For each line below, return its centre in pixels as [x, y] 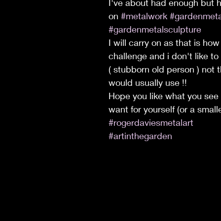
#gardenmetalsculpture [155, 29]
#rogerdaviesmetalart [151, 122]
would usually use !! [148, 82]
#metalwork [144, 16]
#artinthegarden [140, 136]
